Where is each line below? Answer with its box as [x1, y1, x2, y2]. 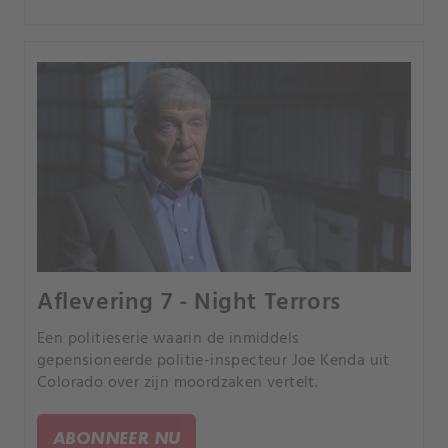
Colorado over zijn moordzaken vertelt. [37, 370, 319, 397]
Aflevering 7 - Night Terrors [37, 284, 341, 323]
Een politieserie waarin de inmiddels [37, 326, 300, 353]
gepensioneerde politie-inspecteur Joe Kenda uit [37, 348, 390, 375]
